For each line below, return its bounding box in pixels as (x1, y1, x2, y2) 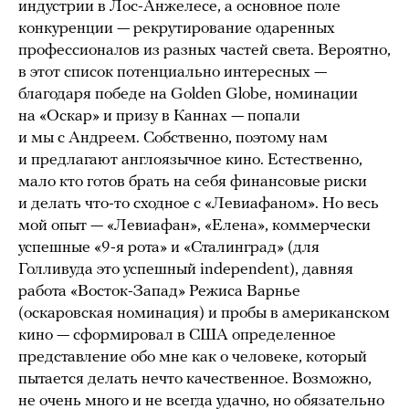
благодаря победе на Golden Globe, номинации (18, 85, 358, 103)
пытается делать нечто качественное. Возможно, (18, 370, 372, 388)
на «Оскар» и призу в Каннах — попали (18, 107, 300, 125)
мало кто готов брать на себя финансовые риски (18, 173, 367, 191)
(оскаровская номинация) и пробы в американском (18, 304, 390, 322)
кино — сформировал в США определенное (18, 326, 336, 344)
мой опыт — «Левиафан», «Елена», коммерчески (18, 216, 371, 235)
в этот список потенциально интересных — (18, 63, 327, 81)
